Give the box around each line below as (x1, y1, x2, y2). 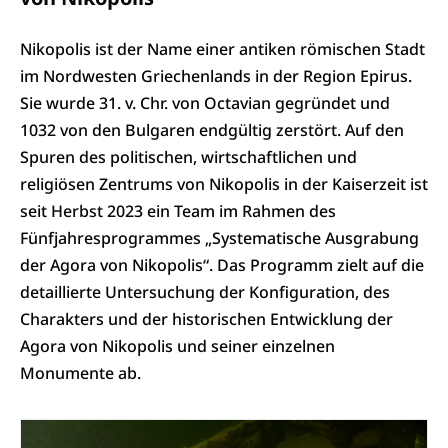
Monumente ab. (20, 362, 141, 385)
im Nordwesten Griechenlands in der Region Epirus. (20, 65, 412, 88)
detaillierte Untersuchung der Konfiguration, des (20, 281, 390, 304)
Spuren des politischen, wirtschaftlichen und (20, 146, 357, 169)
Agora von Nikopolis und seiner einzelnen (20, 335, 335, 358)
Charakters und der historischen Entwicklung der (20, 308, 393, 331)
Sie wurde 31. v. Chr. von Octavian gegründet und (20, 92, 390, 115)
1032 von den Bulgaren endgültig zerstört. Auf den (20, 119, 404, 142)
